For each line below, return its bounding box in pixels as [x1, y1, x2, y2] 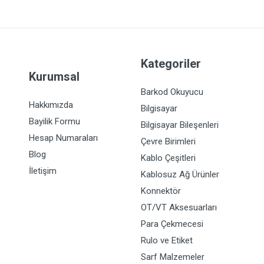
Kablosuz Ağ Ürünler [141, 169, 219, 180]
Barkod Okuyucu [141, 87, 203, 97]
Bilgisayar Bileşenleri [141, 120, 219, 130]
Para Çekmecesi [141, 219, 203, 229]
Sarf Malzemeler [141, 252, 204, 262]
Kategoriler [141, 57, 201, 71]
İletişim [29, 166, 57, 176]
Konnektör [141, 186, 181, 196]
